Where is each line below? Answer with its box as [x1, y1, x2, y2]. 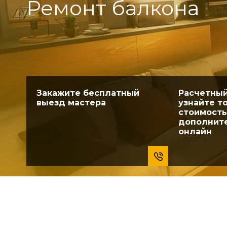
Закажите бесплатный [36, 88, 139, 98]
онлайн [178, 127, 212, 136]
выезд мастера [36, 98, 106, 107]
